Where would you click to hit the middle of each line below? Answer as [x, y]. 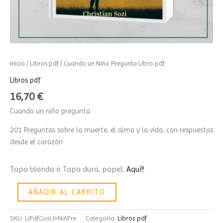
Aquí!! [135, 169]
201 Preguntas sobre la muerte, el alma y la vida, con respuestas [111, 130]
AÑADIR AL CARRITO [67, 192]
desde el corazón [36, 142]
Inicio [17, 64]
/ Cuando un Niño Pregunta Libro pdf [112, 64]
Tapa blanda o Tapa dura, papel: [68, 169]
